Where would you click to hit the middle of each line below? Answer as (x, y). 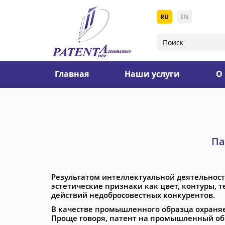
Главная (72, 74)
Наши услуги (152, 74)
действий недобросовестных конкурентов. (133, 195)
